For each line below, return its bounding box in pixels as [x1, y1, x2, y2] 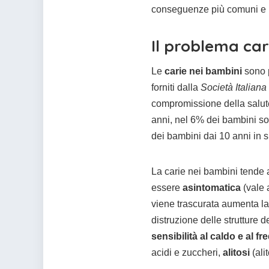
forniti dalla [151, 82, 201, 93]
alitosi [223, 247, 250, 258]
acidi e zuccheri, [151, 247, 223, 258]
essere [151, 183, 183, 193]
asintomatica [183, 183, 241, 193]
